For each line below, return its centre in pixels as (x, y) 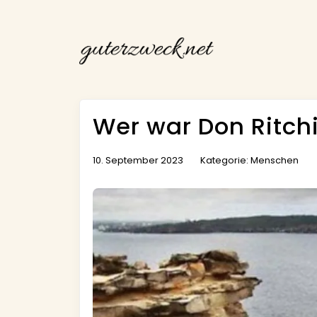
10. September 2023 (138, 160)
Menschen (274, 160)
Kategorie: (225, 160)
